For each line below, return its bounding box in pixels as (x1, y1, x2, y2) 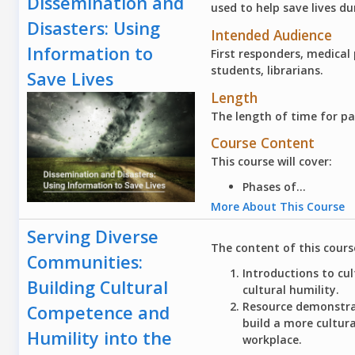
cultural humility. (242, 281, 340, 297)
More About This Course (211, 198, 345, 214)
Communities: (27, 250, 143, 274)
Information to (27, 42, 154, 66)
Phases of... (242, 178, 307, 194)
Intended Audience (211, 25, 333, 44)
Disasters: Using (27, 17, 161, 40)
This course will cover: (211, 154, 333, 170)
